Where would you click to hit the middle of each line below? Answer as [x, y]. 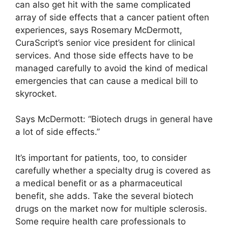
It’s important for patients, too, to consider [101, 158]
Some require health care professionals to [101, 221]
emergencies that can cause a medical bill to [107, 81]
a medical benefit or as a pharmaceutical [99, 183]
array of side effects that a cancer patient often [112, 17]
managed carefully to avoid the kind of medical [111, 68]
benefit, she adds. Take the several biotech [104, 196]
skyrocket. [36, 93]
